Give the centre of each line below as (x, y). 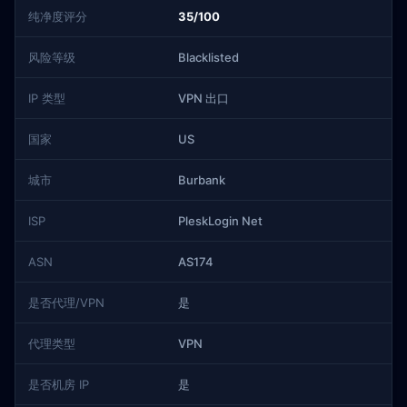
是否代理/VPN (66, 303)
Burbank (202, 180)
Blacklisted (208, 57)
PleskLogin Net (220, 221)
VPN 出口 (203, 98)
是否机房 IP (59, 384)
